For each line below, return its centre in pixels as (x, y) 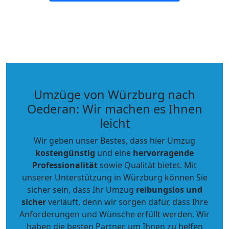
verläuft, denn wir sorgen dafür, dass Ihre (127, 202)
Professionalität (65, 165)
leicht (114, 123)
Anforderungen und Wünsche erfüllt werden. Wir (114, 214)
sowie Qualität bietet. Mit (147, 165)
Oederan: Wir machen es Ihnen (114, 109)
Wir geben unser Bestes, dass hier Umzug (114, 141)
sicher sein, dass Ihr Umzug (81, 190)
